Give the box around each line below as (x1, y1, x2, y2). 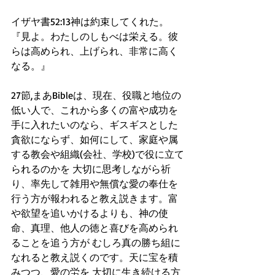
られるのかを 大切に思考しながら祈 (11, 163, 171, 175)
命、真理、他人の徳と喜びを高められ (11, 222, 178, 234)
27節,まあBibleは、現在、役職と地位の (11, 89, 181, 101)
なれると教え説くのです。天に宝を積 (11, 251, 178, 263)
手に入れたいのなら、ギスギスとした (11, 118, 178, 131)
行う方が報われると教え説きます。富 (11, 192, 178, 204)
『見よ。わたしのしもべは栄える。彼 (11, 30, 178, 42)
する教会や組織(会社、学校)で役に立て (11, 148, 184, 160)
